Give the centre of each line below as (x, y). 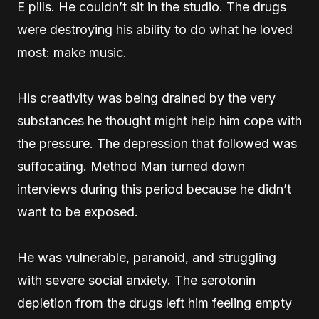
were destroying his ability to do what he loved (155, 30)
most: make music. (72, 53)
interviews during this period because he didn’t (154, 189)
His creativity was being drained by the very (146, 98)
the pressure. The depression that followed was (157, 144)
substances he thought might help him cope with (159, 121)
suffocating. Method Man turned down (131, 167)
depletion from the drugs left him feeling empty (155, 303)
